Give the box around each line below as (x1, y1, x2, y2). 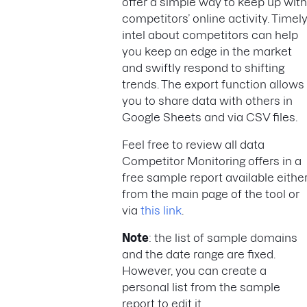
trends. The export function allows (122, 77, 304, 90)
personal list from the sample (122, 280, 280, 293)
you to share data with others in (122, 94, 293, 107)
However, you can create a (122, 264, 267, 277)
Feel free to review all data (122, 138, 265, 151)
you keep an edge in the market (122, 45, 292, 58)
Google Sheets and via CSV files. (122, 110, 297, 123)
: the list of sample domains (149, 231, 297, 244)
